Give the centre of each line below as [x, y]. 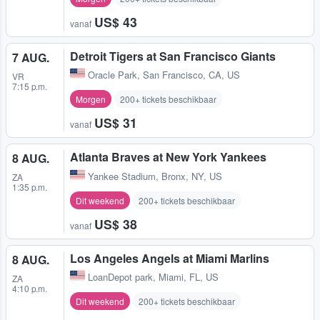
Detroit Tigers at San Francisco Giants [173, 56]
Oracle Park [112, 75]
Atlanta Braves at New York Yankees [168, 157]
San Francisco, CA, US [191, 75]
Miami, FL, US [189, 276]
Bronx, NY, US [192, 176]
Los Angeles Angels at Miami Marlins [170, 258]
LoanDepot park [120, 276]
